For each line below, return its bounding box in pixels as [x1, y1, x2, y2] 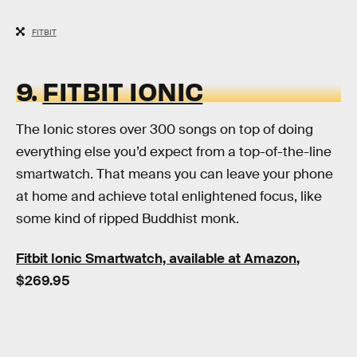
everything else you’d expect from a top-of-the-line [16, 143, 331, 161]
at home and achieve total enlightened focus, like [16, 188, 322, 206]
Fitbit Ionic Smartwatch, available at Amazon [16, 249, 296, 267]
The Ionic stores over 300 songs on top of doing [16, 121, 313, 139]
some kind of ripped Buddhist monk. [16, 210, 239, 228]
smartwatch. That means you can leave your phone [16, 166, 333, 183]
